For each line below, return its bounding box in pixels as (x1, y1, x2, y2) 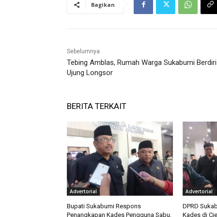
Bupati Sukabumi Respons (67, 202, 141, 210)
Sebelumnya (67, 48, 100, 55)
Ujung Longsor (67, 68, 113, 77)
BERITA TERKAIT (67, 101, 126, 111)
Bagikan (91, 1, 115, 9)
